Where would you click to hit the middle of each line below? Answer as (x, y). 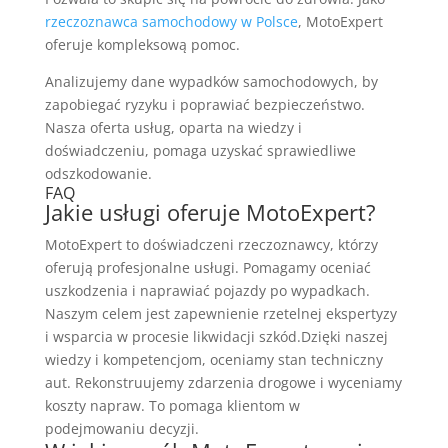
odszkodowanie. (98, 173)
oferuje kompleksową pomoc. (142, 44)
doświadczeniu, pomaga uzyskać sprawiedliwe (200, 150)
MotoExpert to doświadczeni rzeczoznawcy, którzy (211, 244)
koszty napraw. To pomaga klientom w (172, 405)
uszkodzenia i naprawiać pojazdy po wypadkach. (207, 290)
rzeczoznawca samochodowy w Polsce (171, 21)
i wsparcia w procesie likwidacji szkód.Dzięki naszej (216, 336)
